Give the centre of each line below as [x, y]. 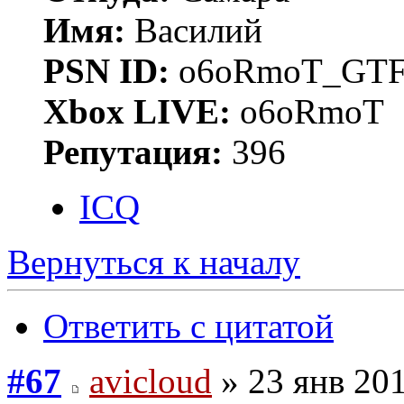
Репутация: [133, 151]
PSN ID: [106, 70]
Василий [194, 30]
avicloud [151, 381]
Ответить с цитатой [188, 326]
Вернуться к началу [154, 262]
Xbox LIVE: [137, 111]
